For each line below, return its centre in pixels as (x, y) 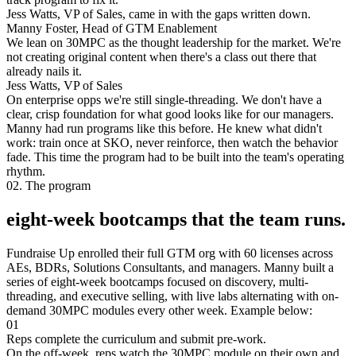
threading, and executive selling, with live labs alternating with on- (172, 296)
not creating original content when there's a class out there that (161, 57)
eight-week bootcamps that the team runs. (176, 220)
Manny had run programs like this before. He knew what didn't (164, 129)
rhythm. (26, 172)
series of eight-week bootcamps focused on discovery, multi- (157, 282)
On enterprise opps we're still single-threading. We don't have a (164, 100)
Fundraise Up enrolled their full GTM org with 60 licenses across (170, 253)
